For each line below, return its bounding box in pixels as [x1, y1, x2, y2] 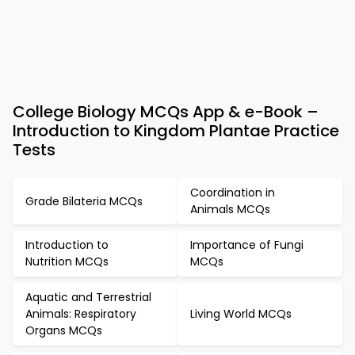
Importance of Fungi [190, 237, 303, 253]
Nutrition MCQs [25, 254, 109, 269]
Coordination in [190, 185, 275, 200]
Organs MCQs [25, 323, 102, 338]
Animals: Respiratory [25, 306, 136, 322]
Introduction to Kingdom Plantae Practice [13, 120, 339, 142]
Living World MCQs [190, 306, 292, 322]
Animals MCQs [190, 201, 270, 217]
